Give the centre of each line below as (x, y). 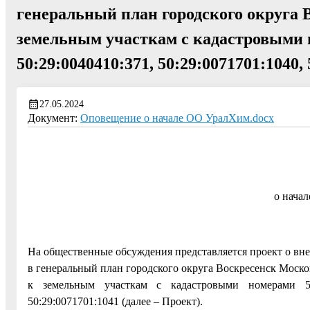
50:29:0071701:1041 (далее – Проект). (115, 302)
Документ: (54, 118)
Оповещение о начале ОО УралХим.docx (177, 118)
